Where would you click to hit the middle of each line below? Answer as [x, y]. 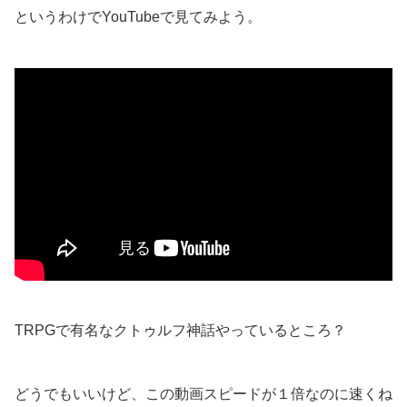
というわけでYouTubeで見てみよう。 [138, 17]
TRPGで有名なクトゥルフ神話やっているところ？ [180, 331]
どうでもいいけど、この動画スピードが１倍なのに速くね [203, 394]
